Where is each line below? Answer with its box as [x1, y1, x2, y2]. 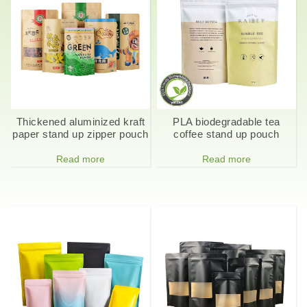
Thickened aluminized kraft [16, 115, 145, 127]
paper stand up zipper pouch [12, 127, 149, 140]
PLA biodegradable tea [173, 115, 280, 127]
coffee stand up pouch [173, 127, 280, 140]
